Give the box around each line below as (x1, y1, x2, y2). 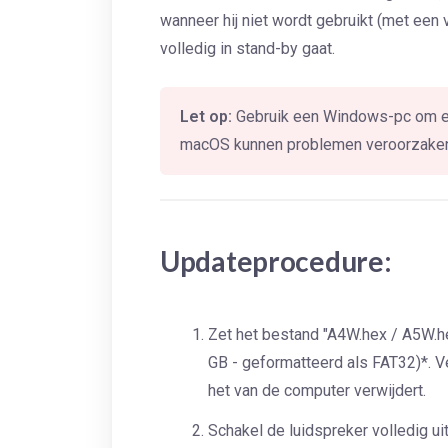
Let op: (180, 107, 232, 126)
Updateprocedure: (160, 244, 392, 278)
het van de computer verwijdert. (208, 381, 426, 400)
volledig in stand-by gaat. (160, 39, 335, 58)
